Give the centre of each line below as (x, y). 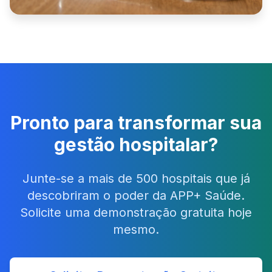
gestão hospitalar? (136, 144)
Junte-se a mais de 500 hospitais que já (136, 178)
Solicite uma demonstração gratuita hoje (136, 212)
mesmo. (136, 229)
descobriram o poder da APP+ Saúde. (136, 195)
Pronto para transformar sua (136, 123)
